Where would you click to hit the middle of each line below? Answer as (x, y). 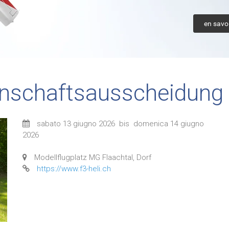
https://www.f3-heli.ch (74, 169)
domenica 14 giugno (169, 124)
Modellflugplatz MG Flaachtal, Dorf (93, 157)
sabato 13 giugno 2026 (76, 124)
